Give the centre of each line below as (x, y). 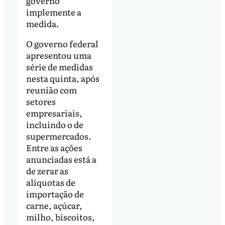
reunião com (51, 89)
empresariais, (54, 113)
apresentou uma (59, 55)
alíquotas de (50, 182)
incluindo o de (54, 124)
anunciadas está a (61, 159)
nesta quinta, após (63, 78)
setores (41, 101)
